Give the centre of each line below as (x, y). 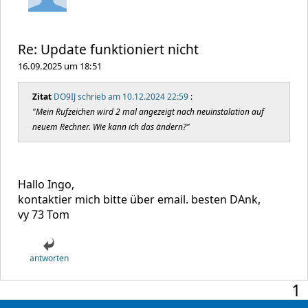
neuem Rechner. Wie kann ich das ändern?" (111, 127)
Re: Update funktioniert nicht (108, 49)
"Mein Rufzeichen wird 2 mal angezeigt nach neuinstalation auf (148, 112)
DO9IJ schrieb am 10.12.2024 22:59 (121, 97)
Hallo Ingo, (46, 184)
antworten (49, 258)
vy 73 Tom (44, 214)
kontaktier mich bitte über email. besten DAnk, (139, 199)
